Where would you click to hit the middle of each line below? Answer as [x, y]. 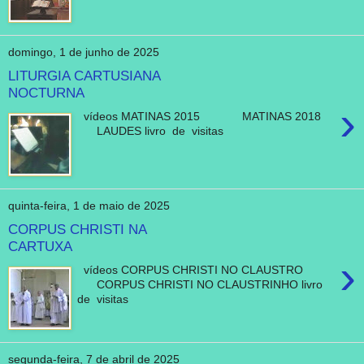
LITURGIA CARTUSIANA [84, 76]
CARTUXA [40, 247]
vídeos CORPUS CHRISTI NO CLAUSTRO [204, 269]
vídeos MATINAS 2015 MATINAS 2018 [206, 116]
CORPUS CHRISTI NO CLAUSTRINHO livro [202, 284]
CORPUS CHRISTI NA [77, 230]
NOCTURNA [46, 93]
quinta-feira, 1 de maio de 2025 [89, 206]
